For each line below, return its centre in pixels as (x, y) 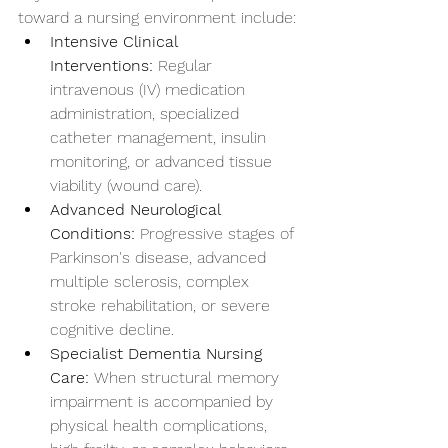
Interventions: (101, 65)
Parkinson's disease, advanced (160, 257)
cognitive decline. (112, 329)
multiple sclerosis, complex (152, 281)
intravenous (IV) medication (150, 89)
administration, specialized (147, 113)
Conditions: (92, 233)
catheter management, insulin (160, 137)
